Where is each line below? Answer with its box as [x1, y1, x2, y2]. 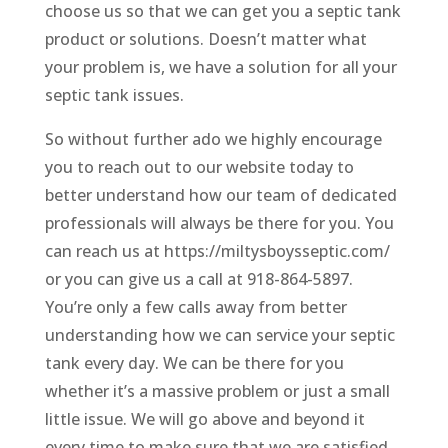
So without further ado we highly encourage [44, 128, 382, 151]
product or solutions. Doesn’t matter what [44, 28, 367, 51]
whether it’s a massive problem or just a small [44, 380, 390, 403]
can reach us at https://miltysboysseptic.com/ [44, 240, 390, 263]
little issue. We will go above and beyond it [44, 408, 365, 431]
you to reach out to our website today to [44, 156, 354, 179]
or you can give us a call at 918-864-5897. [44, 268, 353, 291]
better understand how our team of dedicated [44, 184, 397, 207]
